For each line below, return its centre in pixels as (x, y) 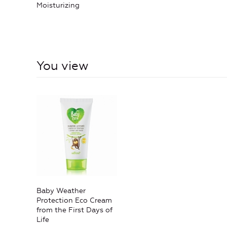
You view (63, 66)
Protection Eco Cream (74, 200)
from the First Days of (74, 210)
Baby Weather (61, 191)
